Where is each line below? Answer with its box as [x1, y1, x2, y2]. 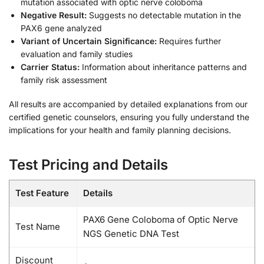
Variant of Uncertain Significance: [21, 35, 157, 46]
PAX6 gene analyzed [21, 22, 102, 33]
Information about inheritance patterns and [80, 61, 247, 72]
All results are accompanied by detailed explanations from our [9, 99, 247, 110]
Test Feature [15, 187, 69, 199]
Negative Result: [21, 9, 87, 20]
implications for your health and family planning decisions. [9, 125, 231, 136]
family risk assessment [21, 74, 107, 85]
